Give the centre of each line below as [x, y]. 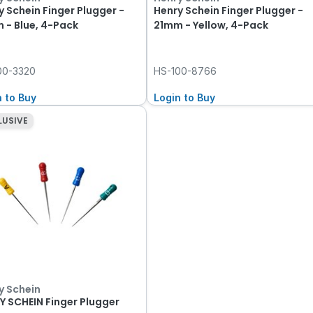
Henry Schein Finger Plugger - [229, 10]
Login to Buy [185, 97]
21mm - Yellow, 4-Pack [211, 25]
